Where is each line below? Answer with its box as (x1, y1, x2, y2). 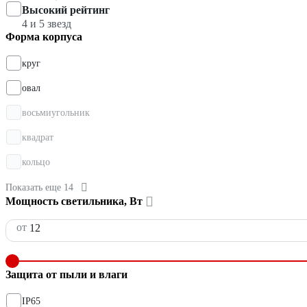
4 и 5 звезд (22, 18, 71, 30)
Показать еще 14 (5, 182, 73, 193)
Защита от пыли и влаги (5, 269, 127, 281)
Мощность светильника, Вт (5, 195, 143, 208)
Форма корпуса (5, 31, 82, 43)
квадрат (22, 132, 53, 143)
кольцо (22, 157, 50, 168)
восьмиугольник (22, 108, 90, 119)
